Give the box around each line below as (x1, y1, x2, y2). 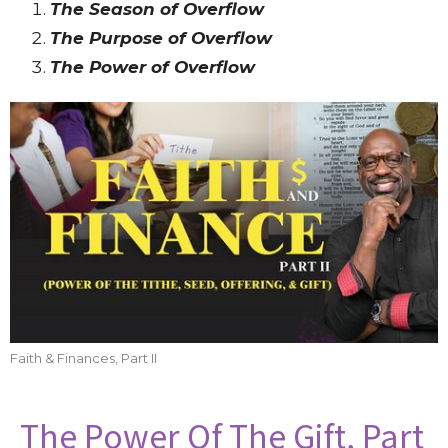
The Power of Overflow (50, 57, 255, 77)
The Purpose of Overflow (50, 28, 272, 48)
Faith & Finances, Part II (10, 349, 157, 366)
